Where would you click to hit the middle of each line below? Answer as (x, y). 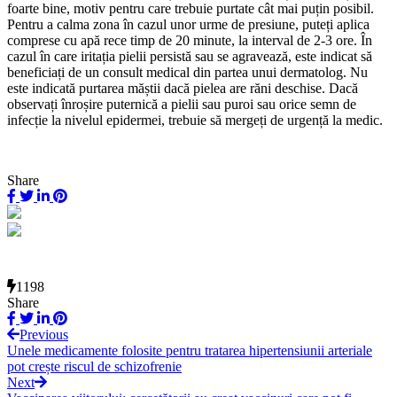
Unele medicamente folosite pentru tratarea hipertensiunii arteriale (190, 350)
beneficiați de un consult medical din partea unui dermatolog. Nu (187, 73)
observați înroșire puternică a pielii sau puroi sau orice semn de (182, 105)
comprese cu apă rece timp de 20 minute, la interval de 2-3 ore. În (190, 41)
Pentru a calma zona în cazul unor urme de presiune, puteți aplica (188, 25)
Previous (44, 334)
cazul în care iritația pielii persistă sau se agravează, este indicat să (190, 57)
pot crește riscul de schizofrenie (94, 366)
